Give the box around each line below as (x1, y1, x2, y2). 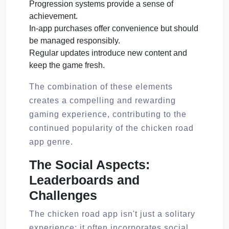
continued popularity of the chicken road (29, 123, 194, 132)
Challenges (29, 188, 97, 202)
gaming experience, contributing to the (29, 109, 187, 119)
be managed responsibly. (29, 36, 120, 45)
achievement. (29, 11, 78, 20)
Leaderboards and (29, 172, 140, 187)
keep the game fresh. (29, 60, 105, 70)
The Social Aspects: (29, 157, 150, 172)
